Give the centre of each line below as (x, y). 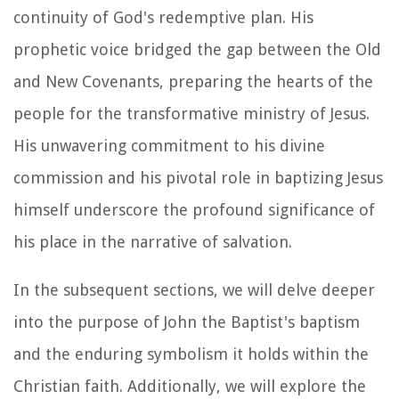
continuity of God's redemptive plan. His (163, 17)
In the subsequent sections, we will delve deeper (194, 289)
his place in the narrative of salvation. (153, 241)
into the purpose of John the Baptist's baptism (187, 322)
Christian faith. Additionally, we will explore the (190, 386)
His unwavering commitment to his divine (169, 145)
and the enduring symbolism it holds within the (191, 354)
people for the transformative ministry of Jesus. (191, 113)
